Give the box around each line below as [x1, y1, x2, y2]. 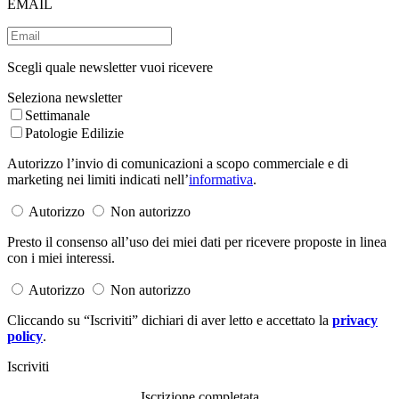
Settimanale [25, 108, 90, 124]
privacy [332, 313, 378, 329]
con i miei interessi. [7, 250, 115, 266]
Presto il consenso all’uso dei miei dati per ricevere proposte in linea [7, 234, 387, 250]
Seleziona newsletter [7, 90, 122, 106]
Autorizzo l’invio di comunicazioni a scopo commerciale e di [7, 156, 348, 172]
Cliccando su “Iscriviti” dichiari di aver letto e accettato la [7, 313, 332, 329]
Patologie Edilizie [25, 126, 124, 142]
